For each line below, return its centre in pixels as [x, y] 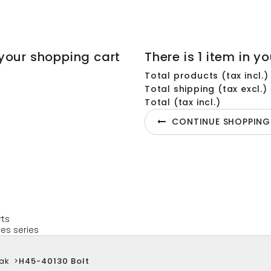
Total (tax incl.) [183, 102]
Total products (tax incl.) [207, 76]
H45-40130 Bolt [54, 261]
